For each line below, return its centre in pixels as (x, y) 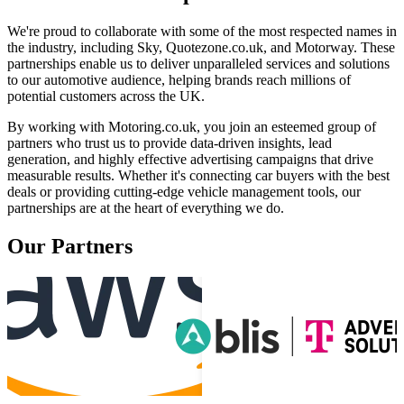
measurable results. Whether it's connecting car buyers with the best (198, 176)
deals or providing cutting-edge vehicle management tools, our (184, 192)
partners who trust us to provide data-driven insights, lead (170, 143)
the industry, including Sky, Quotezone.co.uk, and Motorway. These (201, 48)
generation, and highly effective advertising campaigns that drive (190, 160)
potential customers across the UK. (106, 96)
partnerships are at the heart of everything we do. (146, 208)
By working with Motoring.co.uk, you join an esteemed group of (192, 127)
